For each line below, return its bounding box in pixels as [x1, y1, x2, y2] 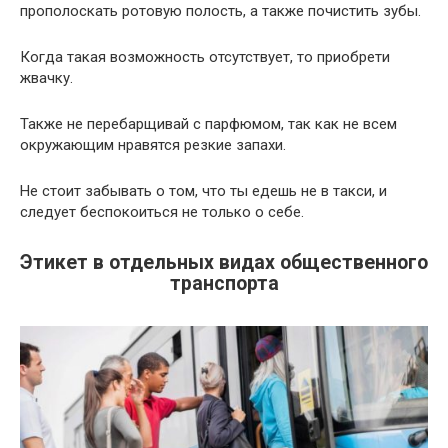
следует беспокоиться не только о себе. [20, 202, 304, 221]
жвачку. [20, 68, 73, 87]
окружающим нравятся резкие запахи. [20, 135, 286, 154]
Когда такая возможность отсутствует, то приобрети [20, 47, 390, 66]
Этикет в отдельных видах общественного [20, 250, 428, 274]
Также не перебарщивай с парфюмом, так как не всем [20, 114, 397, 133]
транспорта [169, 271, 279, 295]
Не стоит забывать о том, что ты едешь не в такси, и [20, 181, 387, 200]
